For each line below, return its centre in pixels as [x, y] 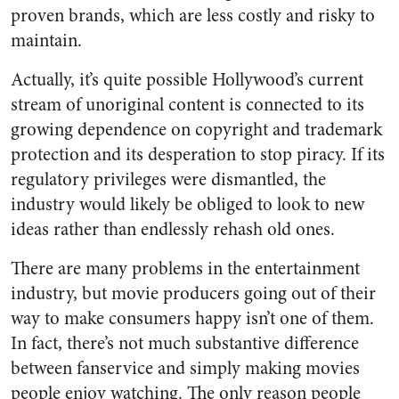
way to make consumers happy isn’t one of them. [192, 318]
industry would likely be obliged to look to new [187, 204]
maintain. [46, 41]
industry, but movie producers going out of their [193, 293]
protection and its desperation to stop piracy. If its [198, 155]
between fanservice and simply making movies [185, 368]
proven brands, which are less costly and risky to [193, 16]
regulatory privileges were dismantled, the [168, 179]
